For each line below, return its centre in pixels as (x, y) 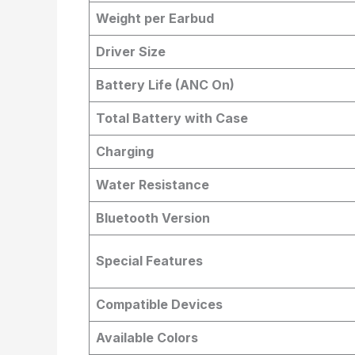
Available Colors (147, 338)
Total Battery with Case (172, 118)
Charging (125, 151)
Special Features (149, 261)
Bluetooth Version (153, 218)
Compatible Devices (159, 304)
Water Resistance (153, 185)
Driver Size (131, 52)
